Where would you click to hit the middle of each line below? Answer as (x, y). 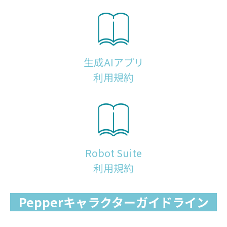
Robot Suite (113, 153)
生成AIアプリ (113, 62)
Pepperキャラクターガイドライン (113, 202)
